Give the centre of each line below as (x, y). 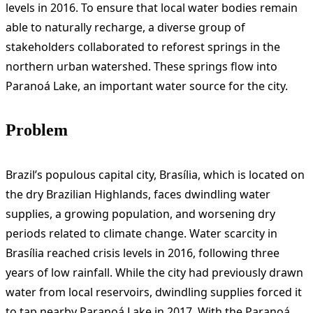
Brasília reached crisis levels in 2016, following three (143, 253)
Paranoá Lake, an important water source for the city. (147, 86)
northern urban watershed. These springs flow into (141, 66)
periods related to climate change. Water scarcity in (141, 233)
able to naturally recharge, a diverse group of (125, 27)
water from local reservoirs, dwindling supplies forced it (154, 292)
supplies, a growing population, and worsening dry (140, 213)
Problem (37, 130)
